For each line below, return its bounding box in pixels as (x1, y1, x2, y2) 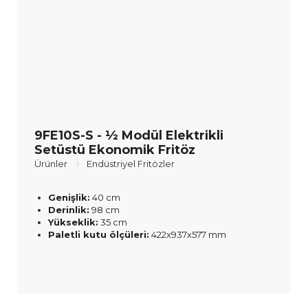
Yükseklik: (48, 216, 98, 228)
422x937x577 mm (149, 228, 226, 240)
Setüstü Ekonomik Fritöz (34, 142, 195, 157)
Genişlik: (48, 191, 90, 203)
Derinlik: (48, 203, 89, 215)
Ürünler (34, 157, 67, 169)
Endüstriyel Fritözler (87, 157, 175, 169)
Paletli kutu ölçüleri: (48, 228, 149, 240)
